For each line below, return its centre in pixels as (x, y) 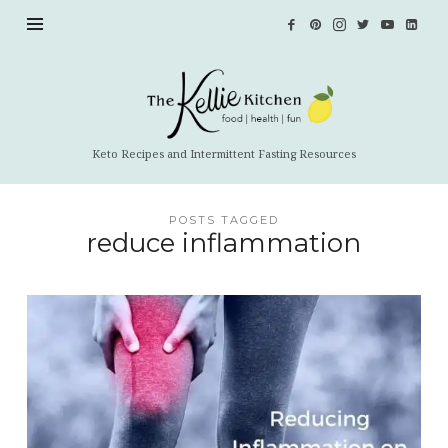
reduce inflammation (224, 242)
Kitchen (78, 132)
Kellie (73, 106)
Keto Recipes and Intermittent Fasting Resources (223, 153)
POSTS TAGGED (223, 219)
